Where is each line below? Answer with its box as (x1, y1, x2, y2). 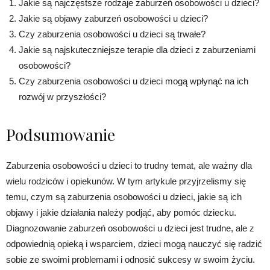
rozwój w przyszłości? (19, 91, 106, 102)
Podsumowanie (6, 123, 115, 145)
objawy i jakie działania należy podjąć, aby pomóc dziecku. (6, 207, 236, 218)
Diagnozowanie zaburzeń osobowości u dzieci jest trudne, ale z (6, 222, 254, 233)
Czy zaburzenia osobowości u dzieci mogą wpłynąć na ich (19, 75, 248, 86)
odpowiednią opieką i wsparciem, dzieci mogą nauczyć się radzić (6, 238, 262, 249)
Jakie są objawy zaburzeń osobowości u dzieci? (19, 13, 208, 24)
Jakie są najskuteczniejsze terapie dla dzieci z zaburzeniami (19, 44, 256, 55)
